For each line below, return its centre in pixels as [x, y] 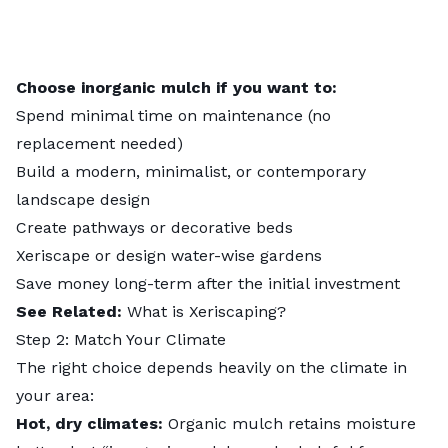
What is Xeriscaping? [206, 312]
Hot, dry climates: [89, 424]
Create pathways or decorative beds [154, 228]
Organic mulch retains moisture [289, 424]
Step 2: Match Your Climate [121, 340]
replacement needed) [99, 144]
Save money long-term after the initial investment [208, 284]
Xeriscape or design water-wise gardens [169, 256]
